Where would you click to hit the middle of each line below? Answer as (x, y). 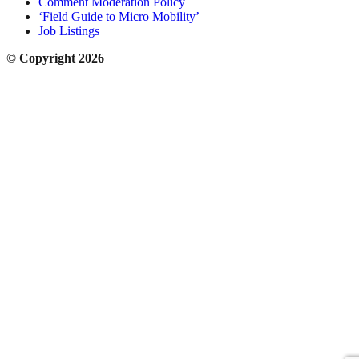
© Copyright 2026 (55, 58)
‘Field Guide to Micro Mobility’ (119, 16)
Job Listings (69, 30)
